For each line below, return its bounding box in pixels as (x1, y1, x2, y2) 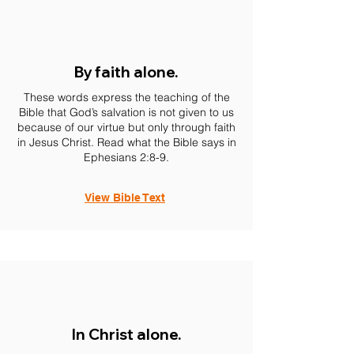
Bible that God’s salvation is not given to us (19, 105, 234, 119)
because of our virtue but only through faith (17, 120, 235, 134)
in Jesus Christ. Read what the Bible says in (17, 135, 236, 149)
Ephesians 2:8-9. (84, 150, 169, 164)
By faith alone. (74, 62, 179, 81)
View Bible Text (85, 191, 165, 204)
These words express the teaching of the (23, 90, 230, 104)
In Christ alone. (71, 325, 182, 344)
